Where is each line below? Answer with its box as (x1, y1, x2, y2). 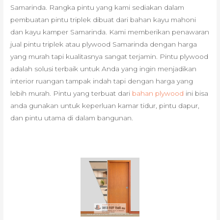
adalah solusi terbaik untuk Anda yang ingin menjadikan (10, 65, 197, 73)
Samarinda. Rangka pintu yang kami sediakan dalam (10, 3, 185, 12)
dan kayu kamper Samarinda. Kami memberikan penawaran (10, 28, 210, 36)
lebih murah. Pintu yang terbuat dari (10, 89, 133, 98)
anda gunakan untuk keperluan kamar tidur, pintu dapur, (10, 102, 200, 110)
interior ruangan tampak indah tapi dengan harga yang (10, 77, 193, 85)
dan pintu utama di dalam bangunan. (10, 114, 134, 122)
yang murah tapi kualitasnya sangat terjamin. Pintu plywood (10, 53, 209, 61)
